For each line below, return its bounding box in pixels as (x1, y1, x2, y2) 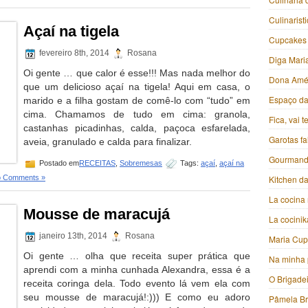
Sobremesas (120, 158, 162, 167)
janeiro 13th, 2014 (37, 231, 109, 241)
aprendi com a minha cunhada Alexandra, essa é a (23, 264, 250, 275)
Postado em (37, 158, 79, 167)
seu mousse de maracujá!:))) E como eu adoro (23, 291, 250, 302)
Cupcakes (269, 34, 307, 45)
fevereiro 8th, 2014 (37, 48, 111, 58)
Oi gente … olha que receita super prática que (23, 250, 250, 261)
